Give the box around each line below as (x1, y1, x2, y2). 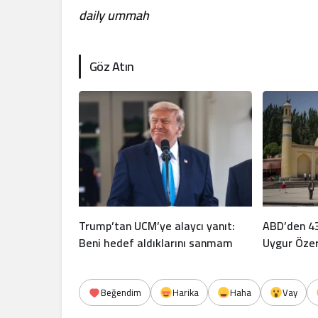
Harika (172, 283, 199, 301)
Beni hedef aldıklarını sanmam (79, 231, 233, 253)
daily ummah (79, 4, 150, 27)
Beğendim (101, 283, 141, 301)
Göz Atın (89, 55, 134, 78)
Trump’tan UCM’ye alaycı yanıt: (79, 214, 235, 236)
